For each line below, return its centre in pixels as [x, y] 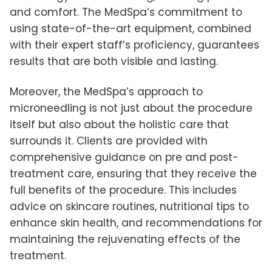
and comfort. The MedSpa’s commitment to [126, 12]
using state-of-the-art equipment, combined [131, 28]
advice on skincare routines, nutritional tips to [129, 206]
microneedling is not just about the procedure [131, 108]
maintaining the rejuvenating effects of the [125, 239]
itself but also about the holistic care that [119, 124]
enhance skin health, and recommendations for [136, 223]
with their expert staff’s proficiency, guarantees [134, 45]
